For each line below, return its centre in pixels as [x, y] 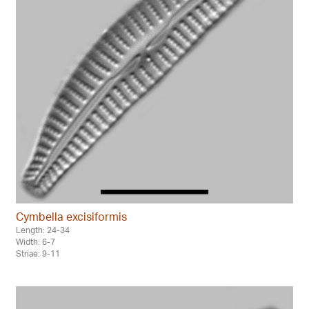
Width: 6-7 [36, 241]
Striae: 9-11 [38, 253]
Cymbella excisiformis [71, 216]
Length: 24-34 [43, 230]
